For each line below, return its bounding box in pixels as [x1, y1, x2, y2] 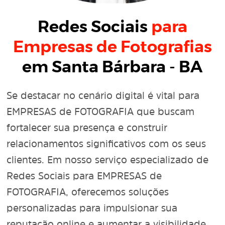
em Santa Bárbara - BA [22, 59, 203, 75]
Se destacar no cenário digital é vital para [7, 88, 200, 102]
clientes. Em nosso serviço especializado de [7, 153, 209, 166]
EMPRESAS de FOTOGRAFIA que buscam [7, 104, 195, 118]
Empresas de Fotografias [13, 39, 212, 55]
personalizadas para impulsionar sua [7, 201, 178, 214]
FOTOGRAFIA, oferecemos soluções [7, 185, 169, 198]
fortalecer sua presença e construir [7, 121, 168, 134]
